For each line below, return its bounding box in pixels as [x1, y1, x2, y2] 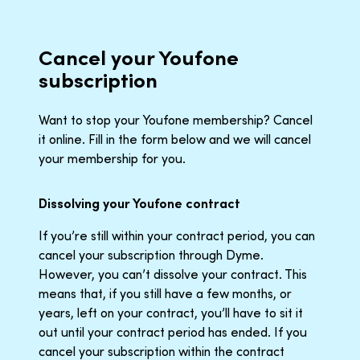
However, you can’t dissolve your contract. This [39, 265, 307, 282]
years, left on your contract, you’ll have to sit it [39, 304, 303, 321]
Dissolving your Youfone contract [39, 194, 240, 211]
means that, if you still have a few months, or [39, 284, 292, 301]
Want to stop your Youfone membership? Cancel [39, 111, 313, 128]
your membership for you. [39, 149, 186, 166]
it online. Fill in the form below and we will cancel [39, 130, 311, 147]
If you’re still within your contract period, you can [39, 227, 315, 243]
